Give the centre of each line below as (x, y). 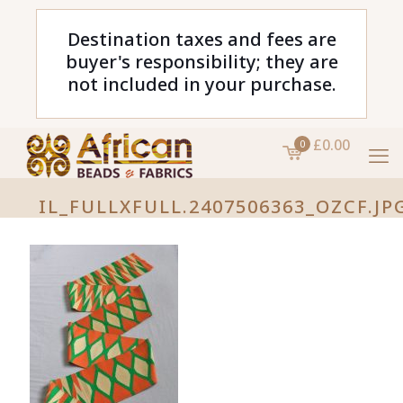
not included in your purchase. (201, 84)
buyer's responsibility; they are (201, 62)
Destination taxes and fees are (201, 39)
